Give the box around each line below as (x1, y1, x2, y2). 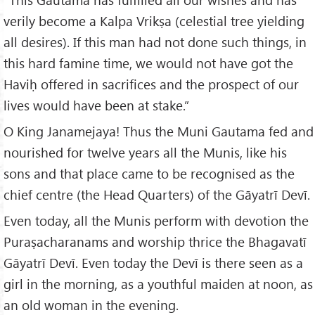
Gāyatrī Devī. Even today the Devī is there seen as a (4, 254, 303, 272)
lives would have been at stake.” (4, 96, 189, 115)
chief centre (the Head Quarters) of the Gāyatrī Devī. (4, 186, 310, 204)
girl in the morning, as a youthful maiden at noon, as (4, 275, 313, 293)
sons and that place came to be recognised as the (4, 165, 295, 183)
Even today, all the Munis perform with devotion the (4, 212, 309, 230)
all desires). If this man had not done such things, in (4, 33, 307, 51)
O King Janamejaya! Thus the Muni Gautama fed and (4, 122, 314, 141)
